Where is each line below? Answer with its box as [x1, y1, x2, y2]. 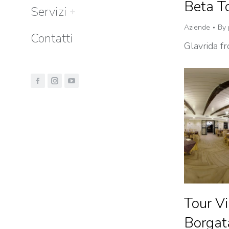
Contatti [31, 30, 73, 47]
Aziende [184, 22, 210, 32]
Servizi [31, 4, 67, 20]
